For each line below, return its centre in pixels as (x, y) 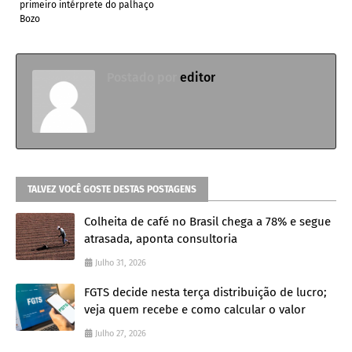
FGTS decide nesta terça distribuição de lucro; (205, 293)
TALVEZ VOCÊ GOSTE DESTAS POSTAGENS (112, 190)
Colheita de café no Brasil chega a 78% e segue (207, 222)
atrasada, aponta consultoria (161, 239)
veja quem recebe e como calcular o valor (195, 310)
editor (196, 78)
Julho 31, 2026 (121, 263)
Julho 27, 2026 (121, 334)
